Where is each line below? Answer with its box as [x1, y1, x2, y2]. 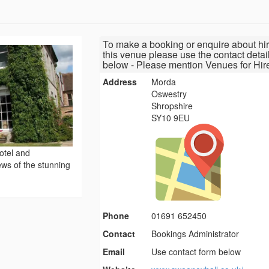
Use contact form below [151, 246, 241, 258]
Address [102, 76, 137, 88]
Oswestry [151, 88, 187, 100]
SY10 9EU [151, 112, 190, 124]
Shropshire [151, 100, 193, 112]
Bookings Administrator [151, 228, 240, 240]
